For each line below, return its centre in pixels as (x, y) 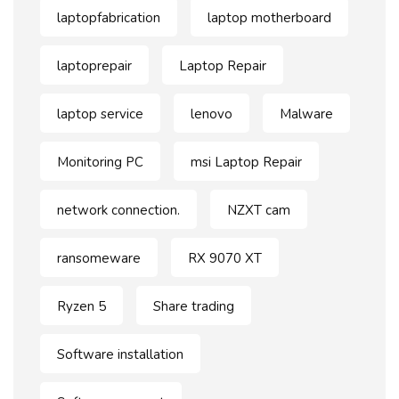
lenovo (212, 114)
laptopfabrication (109, 18)
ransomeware (99, 259)
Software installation (120, 355)
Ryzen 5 (81, 307)
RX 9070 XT (225, 259)
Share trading (194, 307)
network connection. (118, 211)
